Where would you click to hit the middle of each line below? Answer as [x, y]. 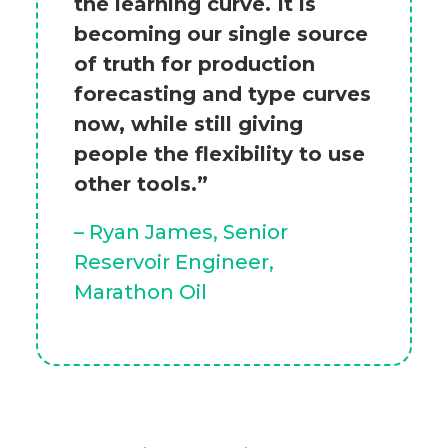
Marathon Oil [140, 292]
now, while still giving [188, 124]
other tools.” [141, 184]
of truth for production [194, 64]
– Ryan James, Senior [181, 232]
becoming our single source [221, 34]
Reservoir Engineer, [174, 262]
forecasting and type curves [222, 94]
